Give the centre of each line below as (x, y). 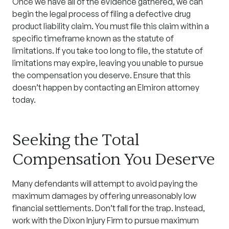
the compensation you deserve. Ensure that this (101, 75)
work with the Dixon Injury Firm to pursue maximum (106, 220)
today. (24, 100)
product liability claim (52, 26)
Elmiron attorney (168, 87)
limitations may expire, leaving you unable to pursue (108, 63)
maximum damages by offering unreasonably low (104, 196)
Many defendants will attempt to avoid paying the (105, 184)
